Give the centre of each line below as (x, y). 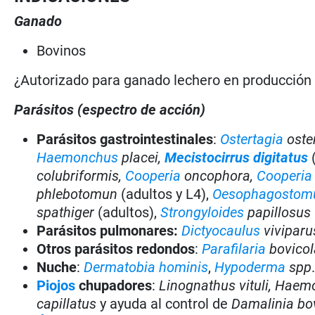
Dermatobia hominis (146, 267)
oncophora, (219, 175)
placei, (142, 157)
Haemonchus (78, 157)
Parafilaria (234, 249)
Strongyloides (202, 212)
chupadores (114, 285)
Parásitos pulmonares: (108, 230)
